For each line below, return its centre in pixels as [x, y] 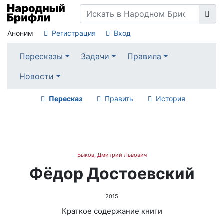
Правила [145, 56]
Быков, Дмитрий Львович [112, 155]
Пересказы [41, 56]
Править [119, 99]
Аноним [20, 33]
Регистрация [74, 33]
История [170, 99]
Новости [36, 76]
